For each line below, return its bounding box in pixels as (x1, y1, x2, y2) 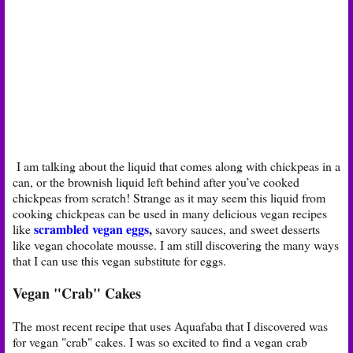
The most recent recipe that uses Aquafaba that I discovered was (13, 317, 328, 334)
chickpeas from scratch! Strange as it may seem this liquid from (13, 188, 325, 206)
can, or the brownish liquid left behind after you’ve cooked (13, 173, 299, 190)
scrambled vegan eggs (34, 219, 149, 238)
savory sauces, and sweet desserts (152, 220, 320, 237)
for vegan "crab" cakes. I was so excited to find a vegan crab (13, 333, 307, 350)
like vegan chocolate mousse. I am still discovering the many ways (13, 236, 339, 253)
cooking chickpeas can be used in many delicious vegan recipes (13, 204, 327, 221)
